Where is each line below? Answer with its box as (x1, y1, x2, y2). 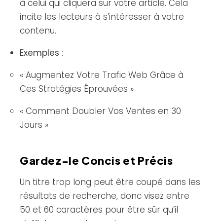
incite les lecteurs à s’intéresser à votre (20, 10, 184, 23)
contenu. (20, 24, 56, 37)
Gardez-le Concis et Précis (20, 153, 173, 167)
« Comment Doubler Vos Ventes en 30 (20, 105, 181, 117)
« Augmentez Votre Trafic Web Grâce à (20, 69, 184, 81)
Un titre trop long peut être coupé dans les (20, 176, 200, 188)
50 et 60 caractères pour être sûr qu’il (20, 203, 178, 216)
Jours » (20, 118, 48, 131)
